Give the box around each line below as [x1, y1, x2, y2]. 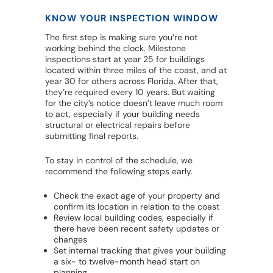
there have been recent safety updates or [54, 223, 219, 235]
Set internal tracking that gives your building [54, 245, 226, 257]
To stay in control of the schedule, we [45, 155, 193, 166]
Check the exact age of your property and [54, 190, 220, 202]
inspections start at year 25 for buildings [45, 54, 205, 65]
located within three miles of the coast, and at [45, 65, 227, 76]
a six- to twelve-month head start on [54, 256, 200, 268]
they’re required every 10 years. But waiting [45, 87, 215, 98]
